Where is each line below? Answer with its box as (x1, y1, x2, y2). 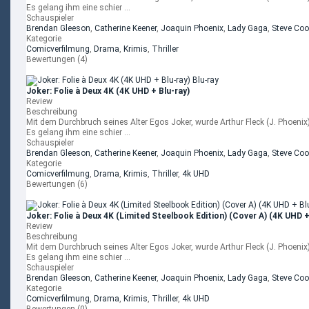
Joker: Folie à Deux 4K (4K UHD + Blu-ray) (26, 86, 190, 96)
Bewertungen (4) (26, 54, 88, 64)
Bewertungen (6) (26, 179, 88, 189)
